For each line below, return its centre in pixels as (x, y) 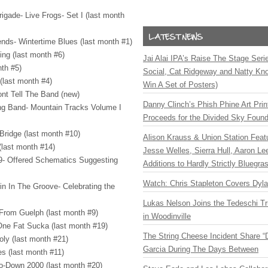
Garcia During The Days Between (201, 249)
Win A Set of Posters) (180, 85)
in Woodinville (167, 216)
